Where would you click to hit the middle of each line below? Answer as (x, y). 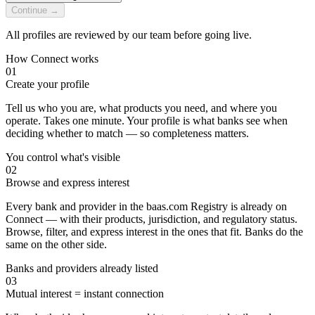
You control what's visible (63, 157)
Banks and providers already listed (82, 268)
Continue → (35, 10)
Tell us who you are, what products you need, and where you (141, 108)
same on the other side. (56, 244)
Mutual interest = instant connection (85, 293)
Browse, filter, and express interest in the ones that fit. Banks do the (154, 231)
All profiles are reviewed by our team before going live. (129, 34)
